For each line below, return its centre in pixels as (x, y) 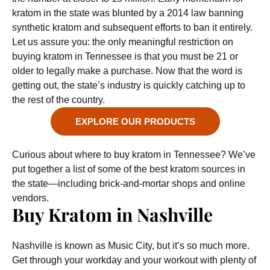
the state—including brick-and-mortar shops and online (129, 184)
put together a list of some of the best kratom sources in (129, 169)
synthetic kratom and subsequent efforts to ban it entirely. (132, 27)
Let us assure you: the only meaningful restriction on (123, 42)
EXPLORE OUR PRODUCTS (135, 121)
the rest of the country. (58, 100)
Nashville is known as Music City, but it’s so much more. (131, 246)
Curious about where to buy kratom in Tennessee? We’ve (134, 155)
